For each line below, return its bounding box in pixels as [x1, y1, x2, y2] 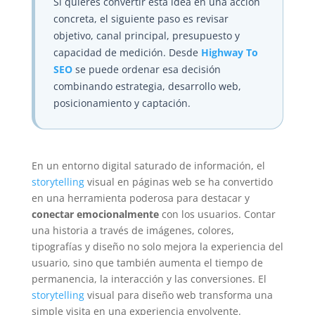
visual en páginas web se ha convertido [86, 175, 273, 189]
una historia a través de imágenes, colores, [31, 224, 234, 238]
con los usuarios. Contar [158, 207, 276, 221]
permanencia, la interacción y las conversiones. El [31, 272, 266, 286]
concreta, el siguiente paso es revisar [53, 12, 229, 26]
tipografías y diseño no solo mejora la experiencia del [31, 240, 283, 254]
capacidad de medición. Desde [53, 46, 201, 60]
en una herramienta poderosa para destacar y [31, 191, 250, 205]
